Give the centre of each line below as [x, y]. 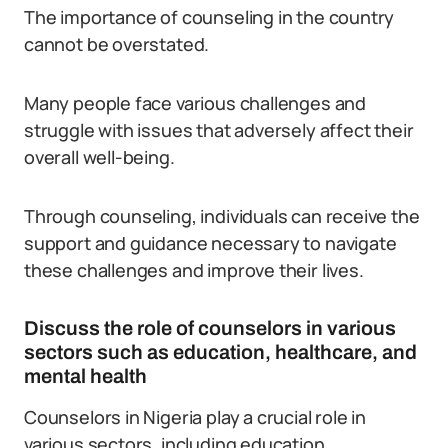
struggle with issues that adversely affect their [219, 130]
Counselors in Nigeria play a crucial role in [195, 417]
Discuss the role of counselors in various [210, 328]
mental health [85, 376]
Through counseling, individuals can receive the [222, 216]
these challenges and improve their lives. [194, 270]
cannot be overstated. [117, 44]
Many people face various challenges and [195, 103]
